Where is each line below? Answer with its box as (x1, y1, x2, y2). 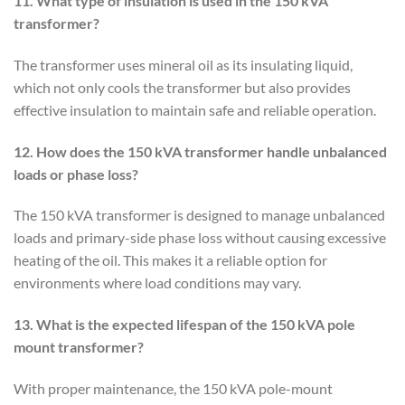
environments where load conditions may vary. (14, 274, 301, 292)
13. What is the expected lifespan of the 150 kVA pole (14, 316, 355, 334)
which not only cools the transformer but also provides (14, 78, 351, 96)
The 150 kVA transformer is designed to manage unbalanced (14, 206, 385, 224)
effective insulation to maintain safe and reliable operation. (14, 100, 376, 118)
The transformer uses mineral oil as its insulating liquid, (14, 55, 353, 73)
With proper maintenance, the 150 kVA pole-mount (14, 379, 333, 397)
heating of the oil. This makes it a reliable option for (14, 251, 327, 269)
